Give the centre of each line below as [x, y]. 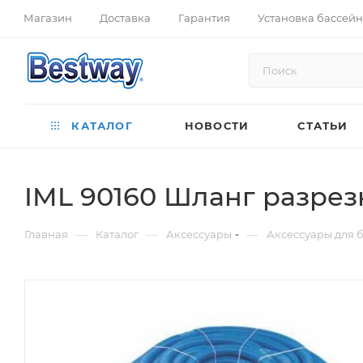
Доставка [125, 17]
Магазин [48, 17]
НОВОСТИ [217, 126]
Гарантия [204, 17]
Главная [46, 234]
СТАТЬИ [323, 126]
